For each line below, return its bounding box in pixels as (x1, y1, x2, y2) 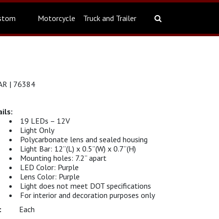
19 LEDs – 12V (20, 116, 70, 126)
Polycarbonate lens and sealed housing (20, 134, 148, 144)
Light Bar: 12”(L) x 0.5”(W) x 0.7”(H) (20, 144, 136, 153)
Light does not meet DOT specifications (20, 181, 151, 191)
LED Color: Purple (20, 162, 79, 172)
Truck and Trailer (83, 13, 136, 23)
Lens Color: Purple (20, 172, 80, 181)
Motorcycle (38, 13, 75, 23)
